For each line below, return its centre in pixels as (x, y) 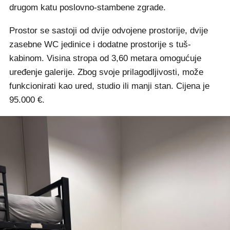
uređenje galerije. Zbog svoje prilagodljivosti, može (106, 72)
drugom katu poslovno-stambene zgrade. (88, 7)
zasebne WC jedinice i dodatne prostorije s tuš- (100, 44)
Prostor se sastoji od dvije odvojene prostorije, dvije (109, 30)
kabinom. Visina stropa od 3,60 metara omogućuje (105, 58)
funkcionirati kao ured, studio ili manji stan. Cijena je (109, 86)
